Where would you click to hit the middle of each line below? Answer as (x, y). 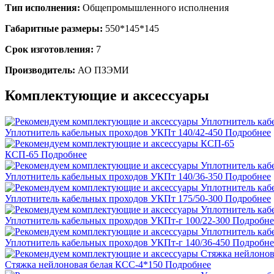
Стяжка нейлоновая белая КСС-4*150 (84, 265)
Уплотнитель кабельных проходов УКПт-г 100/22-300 (117, 221)
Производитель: (40, 70)
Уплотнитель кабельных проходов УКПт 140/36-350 (114, 177)
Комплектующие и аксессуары (107, 96)
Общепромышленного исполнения (154, 7)
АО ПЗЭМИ (102, 70)
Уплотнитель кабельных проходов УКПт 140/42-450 (114, 133)
